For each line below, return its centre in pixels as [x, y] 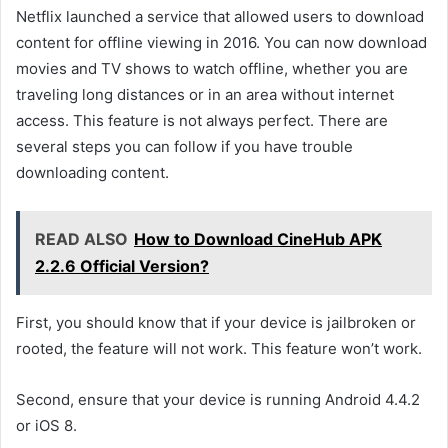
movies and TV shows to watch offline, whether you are [212, 68]
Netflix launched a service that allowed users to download [220, 16]
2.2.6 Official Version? [122, 265]
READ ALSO [81, 238]
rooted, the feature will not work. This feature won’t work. [219, 348]
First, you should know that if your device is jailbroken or [216, 322]
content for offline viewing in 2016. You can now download [221, 42]
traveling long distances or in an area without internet [205, 94]
